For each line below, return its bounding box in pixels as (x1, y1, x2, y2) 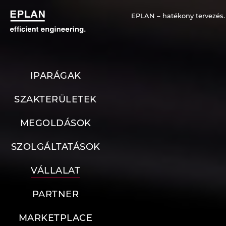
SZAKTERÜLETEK (14, 94, 97, 105)
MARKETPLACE (18, 212, 93, 224)
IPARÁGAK (30, 70, 81, 82)
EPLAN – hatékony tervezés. (131, 12, 225, 20)
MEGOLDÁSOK (20, 118, 91, 129)
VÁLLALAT (31, 165, 80, 177)
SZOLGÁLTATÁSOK (11, 141, 100, 153)
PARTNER (32, 189, 79, 200)
